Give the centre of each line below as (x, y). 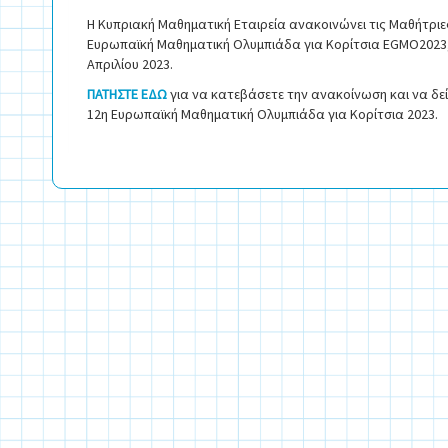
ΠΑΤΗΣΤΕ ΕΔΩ (127, 93)
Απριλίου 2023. (130, 63)
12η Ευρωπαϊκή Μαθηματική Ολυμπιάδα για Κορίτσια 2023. (262, 113)
